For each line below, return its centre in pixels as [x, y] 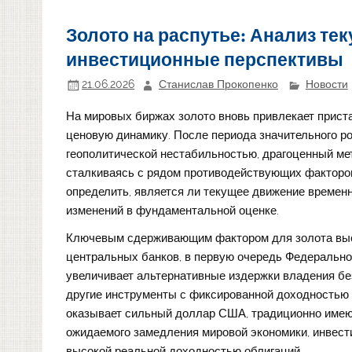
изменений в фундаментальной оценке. [173, 211]
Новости [326, 84]
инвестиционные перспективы [205, 59]
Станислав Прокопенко [218, 84]
